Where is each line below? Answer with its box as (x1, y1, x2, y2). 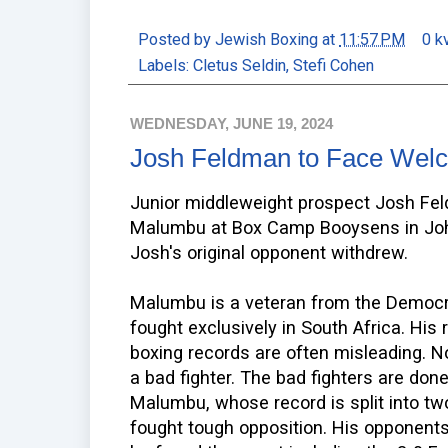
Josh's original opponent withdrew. (130, 242, 408, 264)
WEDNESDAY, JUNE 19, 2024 (130, 114, 333, 132)
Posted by (138, 29, 215, 49)
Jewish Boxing (215, 29, 318, 49)
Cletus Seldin (193, 55, 286, 75)
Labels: (138, 55, 193, 75)
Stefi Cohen (293, 55, 374, 75)
